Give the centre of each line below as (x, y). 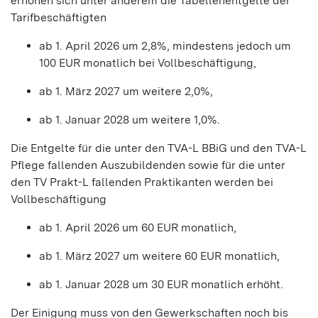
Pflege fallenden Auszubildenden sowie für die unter (148, 165)
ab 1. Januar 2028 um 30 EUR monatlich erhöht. (161, 284)
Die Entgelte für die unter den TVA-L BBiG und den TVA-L (159, 148)
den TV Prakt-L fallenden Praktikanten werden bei (142, 182)
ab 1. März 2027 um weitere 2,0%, (126, 91)
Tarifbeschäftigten (60, 17)
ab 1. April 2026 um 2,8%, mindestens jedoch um (165, 46)
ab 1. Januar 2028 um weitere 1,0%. (130, 120)
